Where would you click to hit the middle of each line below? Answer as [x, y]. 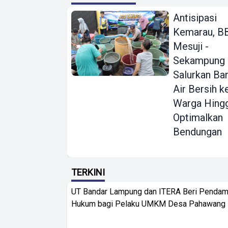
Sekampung [199, 61]
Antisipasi [195, 18]
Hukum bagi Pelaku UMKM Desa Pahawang [148, 204]
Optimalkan [198, 118]
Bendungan [198, 132]
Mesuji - [191, 47]
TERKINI [88, 173]
